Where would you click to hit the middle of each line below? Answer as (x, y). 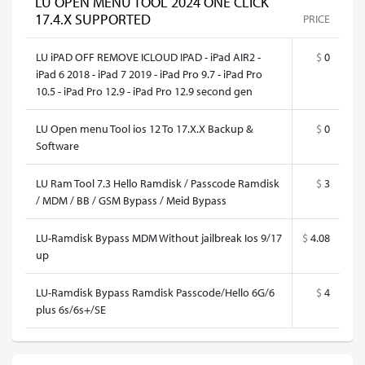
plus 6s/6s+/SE (71, 309)
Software (57, 145)
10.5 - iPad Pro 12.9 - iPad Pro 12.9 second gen (144, 91)
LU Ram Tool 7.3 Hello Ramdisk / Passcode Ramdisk (158, 183)
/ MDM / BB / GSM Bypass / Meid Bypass (131, 200)
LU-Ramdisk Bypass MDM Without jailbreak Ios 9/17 (159, 237)
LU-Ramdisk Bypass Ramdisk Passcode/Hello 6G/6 (155, 292)
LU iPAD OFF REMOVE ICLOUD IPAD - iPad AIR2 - (148, 57)
